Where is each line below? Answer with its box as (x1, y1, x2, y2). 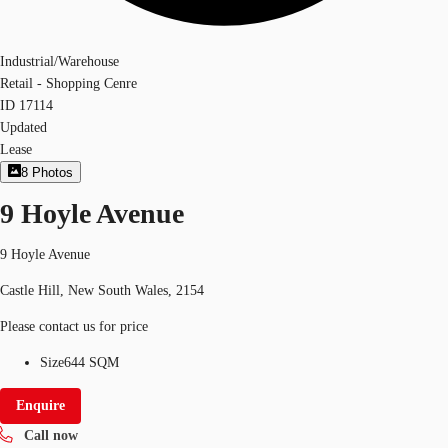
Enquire (16, 397, 65, 413)
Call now (24, 427, 78, 443)
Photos (32, 165, 74, 181)
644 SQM (64, 354, 119, 370)
